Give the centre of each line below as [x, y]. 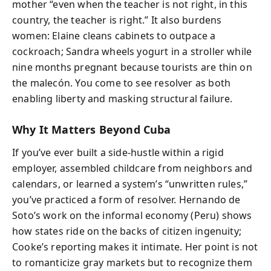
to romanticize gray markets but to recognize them [132, 263]
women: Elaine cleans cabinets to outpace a [114, 35]
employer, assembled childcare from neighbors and [132, 168]
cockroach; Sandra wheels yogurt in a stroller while [132, 51]
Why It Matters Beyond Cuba [92, 129]
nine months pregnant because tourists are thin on [132, 67]
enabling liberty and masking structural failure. [122, 98]
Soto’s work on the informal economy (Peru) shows [132, 215]
